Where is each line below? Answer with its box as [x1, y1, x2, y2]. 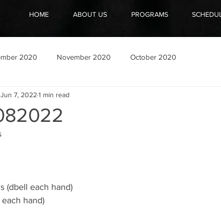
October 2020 [130, 52, 176, 61]
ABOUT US [73, 10, 107, 18]
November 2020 [57, 52, 110, 61]
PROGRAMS [131, 10, 168, 18]
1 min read [38, 90, 70, 99]
